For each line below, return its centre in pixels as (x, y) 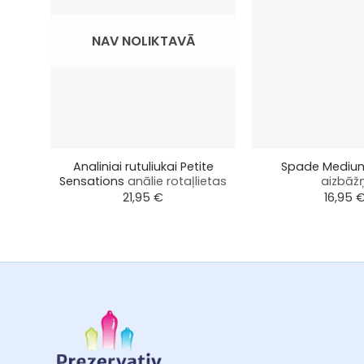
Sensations (93, 181)
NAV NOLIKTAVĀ (143, 41)
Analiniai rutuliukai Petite (143, 166)
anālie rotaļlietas (177, 181)
